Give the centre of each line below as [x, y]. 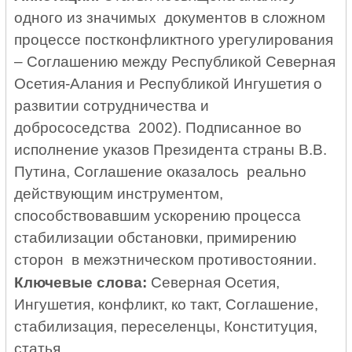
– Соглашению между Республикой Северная [175, 62]
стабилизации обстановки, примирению [156, 238]
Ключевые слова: [81, 283]
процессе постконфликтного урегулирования [174, 40]
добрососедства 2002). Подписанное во [158, 128]
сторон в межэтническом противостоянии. [166, 260]
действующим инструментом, [119, 194]
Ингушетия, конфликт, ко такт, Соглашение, [167, 305]
